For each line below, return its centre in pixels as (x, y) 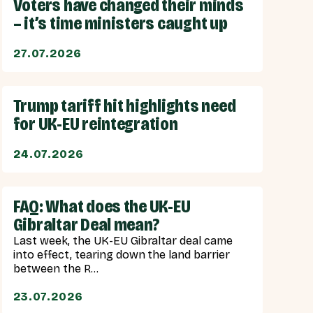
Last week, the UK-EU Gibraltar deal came (123, 241)
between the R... (56, 269)
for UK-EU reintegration (95, 124)
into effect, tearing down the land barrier (122, 255)
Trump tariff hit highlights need (124, 106)
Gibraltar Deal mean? (86, 225)
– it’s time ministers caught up (120, 24)
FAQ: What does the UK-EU (102, 207)
